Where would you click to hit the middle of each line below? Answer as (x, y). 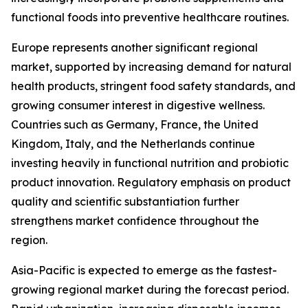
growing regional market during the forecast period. (150, 290)
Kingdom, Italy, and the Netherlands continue (133, 144)
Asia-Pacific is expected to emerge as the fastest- (144, 271)
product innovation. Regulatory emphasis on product (151, 183)
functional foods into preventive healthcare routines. (150, 18)
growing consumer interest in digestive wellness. (138, 106)
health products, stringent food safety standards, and (153, 86)
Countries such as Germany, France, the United (135, 125)
